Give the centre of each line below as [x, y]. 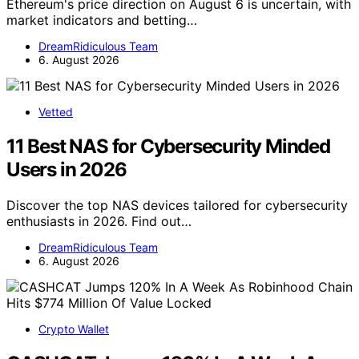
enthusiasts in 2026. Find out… [99, 222]
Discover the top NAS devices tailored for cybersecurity [177, 206]
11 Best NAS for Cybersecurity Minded [168, 147]
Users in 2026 [67, 170]
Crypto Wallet [74, 329]
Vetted [56, 112]
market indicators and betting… [102, 20]
